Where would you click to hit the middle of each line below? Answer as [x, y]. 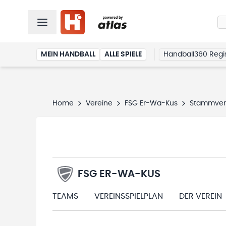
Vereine [99, 103]
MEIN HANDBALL [68, 54]
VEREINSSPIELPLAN [129, 196]
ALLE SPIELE [123, 54]
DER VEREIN [201, 196]
